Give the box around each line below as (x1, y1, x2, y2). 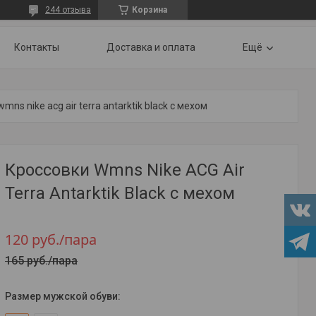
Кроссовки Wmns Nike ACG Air (5, 160, 245, 180)
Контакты (14, 42, 59, 53)
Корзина (132, 5, 167, 15)
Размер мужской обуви (5, 291, 118, 302)
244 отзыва (45, 5, 91, 15)
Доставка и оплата (107, 42, 195, 53)
